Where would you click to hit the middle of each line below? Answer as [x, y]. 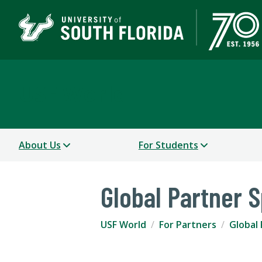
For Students [168, 145]
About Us [40, 145]
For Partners [188, 225]
